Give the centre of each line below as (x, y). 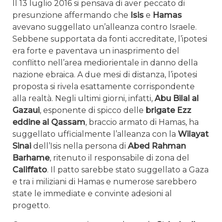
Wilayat (193, 134)
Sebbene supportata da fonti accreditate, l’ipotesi (110, 39)
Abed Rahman (157, 146)
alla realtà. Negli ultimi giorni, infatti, (83, 99)
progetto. (31, 206)
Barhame (31, 158)
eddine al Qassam (49, 122)
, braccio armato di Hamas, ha (142, 122)
